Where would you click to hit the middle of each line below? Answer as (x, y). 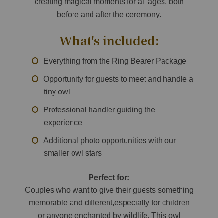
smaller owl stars (73, 153)
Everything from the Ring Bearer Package (115, 61)
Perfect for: (109, 178)
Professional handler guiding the (99, 110)
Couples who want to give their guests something (109, 190)
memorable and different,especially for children (109, 203)
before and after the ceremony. (109, 15)
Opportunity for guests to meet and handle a (118, 79)
